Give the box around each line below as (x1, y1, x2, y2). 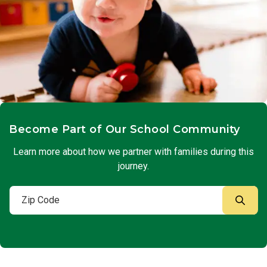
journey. (118, 160, 149, 172)
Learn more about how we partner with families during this (13, 145, 254, 157)
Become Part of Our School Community (9, 122, 240, 136)
